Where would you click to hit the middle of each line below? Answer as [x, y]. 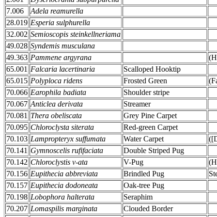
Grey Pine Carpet [150, 116]
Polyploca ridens [56, 81]
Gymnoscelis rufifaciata [67, 150]
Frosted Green [145, 81]
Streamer [137, 104]
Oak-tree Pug [144, 185]
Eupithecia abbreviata [64, 174]
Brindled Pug [144, 174]
